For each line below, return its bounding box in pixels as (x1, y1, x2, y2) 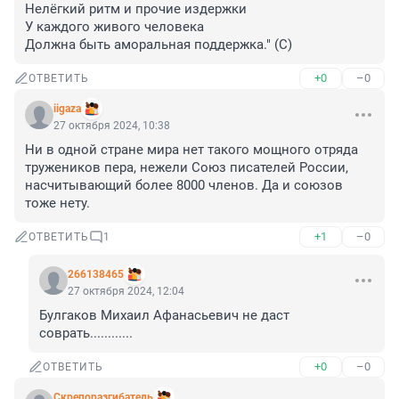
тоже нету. (25, 195, 90, 212)
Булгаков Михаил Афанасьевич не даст (39, 307, 289, 324)
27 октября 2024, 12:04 (68, 285, 184, 298)
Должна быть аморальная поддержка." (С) (25, 37, 292, 53)
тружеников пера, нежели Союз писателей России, (25, 159, 348, 176)
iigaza (53, 102, 81, 116)
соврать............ (39, 325, 133, 342)
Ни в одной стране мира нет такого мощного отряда (25, 142, 358, 159)
